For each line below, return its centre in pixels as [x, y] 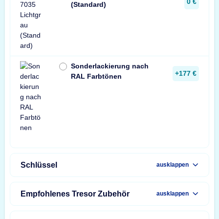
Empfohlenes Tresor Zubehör [75, 194]
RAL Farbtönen [97, 76]
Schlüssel [39, 165]
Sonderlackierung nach [110, 66]
